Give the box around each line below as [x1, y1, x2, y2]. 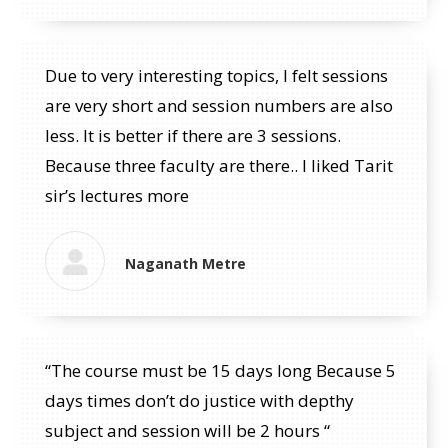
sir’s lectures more [45, 184, 189, 207]
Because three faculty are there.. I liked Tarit [45, 154, 393, 177]
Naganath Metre [125, 253, 246, 273]
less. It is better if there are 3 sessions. [45, 124, 341, 147]
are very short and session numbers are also [45, 94, 393, 117]
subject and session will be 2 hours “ [45, 419, 330, 442]
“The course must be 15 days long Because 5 [45, 359, 396, 382]
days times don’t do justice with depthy [45, 389, 354, 412]
